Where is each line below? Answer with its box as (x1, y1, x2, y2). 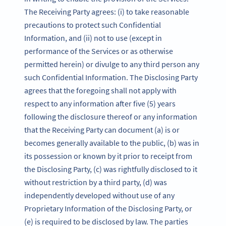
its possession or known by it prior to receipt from (24, 151, 192, 161)
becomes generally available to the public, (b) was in (24, 138, 199, 148)
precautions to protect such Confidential (24, 20, 161, 30)
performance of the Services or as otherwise (24, 46, 173, 56)
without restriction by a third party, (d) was (24, 177, 167, 188)
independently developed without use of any (24, 190, 175, 201)
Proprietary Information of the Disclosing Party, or (24, 203, 192, 214)
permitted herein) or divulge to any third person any (24, 59, 199, 70)
